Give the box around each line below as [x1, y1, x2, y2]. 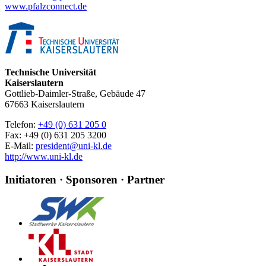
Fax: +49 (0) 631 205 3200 [5, 129, 106, 140]
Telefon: [5, 119, 38, 129]
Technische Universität [5, 66, 96, 77]
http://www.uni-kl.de [5, 151, 83, 161]
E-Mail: [5, 140, 36, 151]
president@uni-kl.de [36, 140, 112, 151]
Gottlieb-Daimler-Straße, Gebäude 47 [5, 88, 145, 99]
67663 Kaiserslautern [5, 99, 84, 109]
